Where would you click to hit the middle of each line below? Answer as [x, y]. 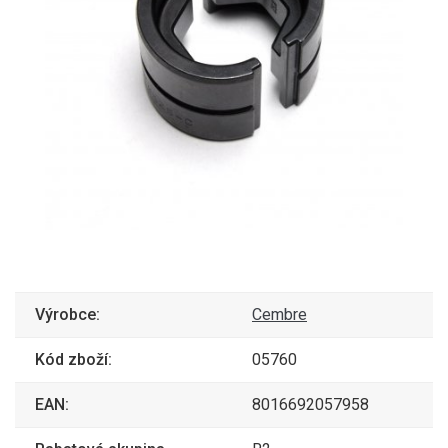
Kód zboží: [73, 359]
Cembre [279, 314]
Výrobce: [67, 314]
